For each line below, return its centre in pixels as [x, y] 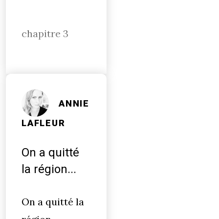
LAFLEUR [44, 123]
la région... [49, 169]
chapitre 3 [45, 33]
